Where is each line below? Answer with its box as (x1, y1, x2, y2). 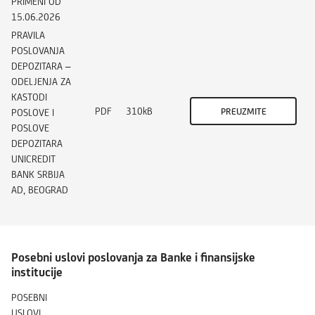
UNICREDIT (11, 153, 56, 165)
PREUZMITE (220, 105, 266, 117)
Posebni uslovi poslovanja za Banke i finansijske (11, 250, 255, 264)
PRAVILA (11, 29, 45, 41)
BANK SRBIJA (11, 168, 65, 180)
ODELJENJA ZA (11, 75, 71, 87)
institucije (11, 264, 63, 279)
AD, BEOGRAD (11, 184, 68, 195)
